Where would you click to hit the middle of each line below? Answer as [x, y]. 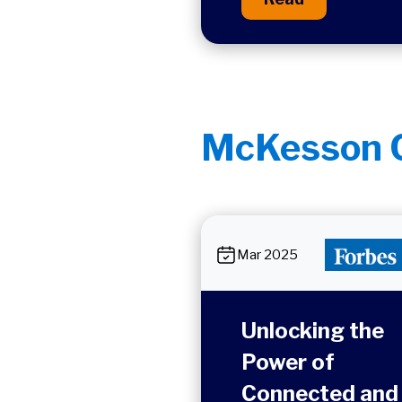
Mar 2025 [267, 255]
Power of [288, 363]
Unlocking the [313, 331]
